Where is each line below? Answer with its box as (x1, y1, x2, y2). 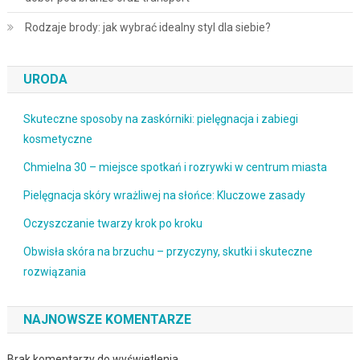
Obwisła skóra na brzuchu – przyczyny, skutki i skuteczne (22, 244, 313, 258)
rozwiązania (22, 264, 86, 278)
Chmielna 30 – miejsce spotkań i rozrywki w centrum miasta (22, 160, 327, 174)
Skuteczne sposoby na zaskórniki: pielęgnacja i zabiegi (22, 112, 298, 125)
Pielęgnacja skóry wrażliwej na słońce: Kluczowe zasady (22, 188, 305, 202)
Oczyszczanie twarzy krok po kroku (22, 216, 202, 230)
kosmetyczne (22, 132, 92, 145)
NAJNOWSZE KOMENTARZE (22, 311, 191, 327)
